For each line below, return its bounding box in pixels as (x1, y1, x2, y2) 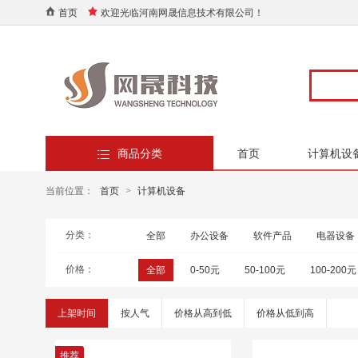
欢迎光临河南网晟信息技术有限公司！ (101, 7, 264, 18)
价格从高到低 (174, 308, 232, 319)
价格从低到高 (257, 308, 314, 319)
